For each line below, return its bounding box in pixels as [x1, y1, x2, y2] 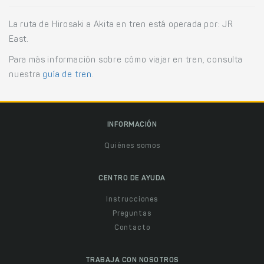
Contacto [114, 224, 150, 232]
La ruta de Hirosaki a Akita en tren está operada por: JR [9, 21, 233, 29]
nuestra [9, 71, 43, 80]
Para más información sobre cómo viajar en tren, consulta [9, 56, 243, 65]
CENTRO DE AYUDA [98, 174, 166, 182]
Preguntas [113, 210, 151, 217]
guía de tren [42, 71, 93, 80]
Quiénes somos [104, 142, 160, 150]
